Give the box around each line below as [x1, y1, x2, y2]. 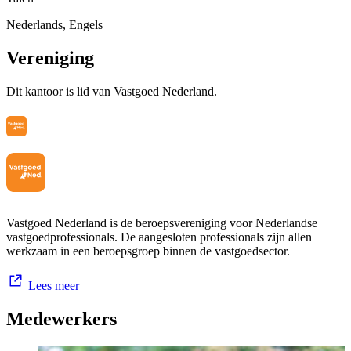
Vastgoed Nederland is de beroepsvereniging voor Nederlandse [6, 215, 317, 230]
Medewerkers [6, 308, 117, 329]
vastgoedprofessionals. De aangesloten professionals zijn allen [6, 230, 312, 244]
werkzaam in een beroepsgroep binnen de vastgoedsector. [6, 244, 290, 258]
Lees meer [25, 278, 79, 292]
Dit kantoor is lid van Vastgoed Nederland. [6, 84, 217, 98]
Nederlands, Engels [6, 17, 103, 31]
